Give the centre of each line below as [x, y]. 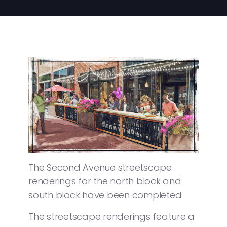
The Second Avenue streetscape [100, 167]
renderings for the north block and [105, 181]
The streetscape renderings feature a [111, 217]
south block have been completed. [107, 195]
